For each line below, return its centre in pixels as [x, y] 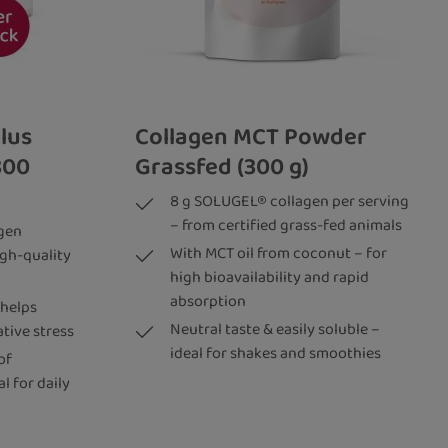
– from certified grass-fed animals [285, 225]
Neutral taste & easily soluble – [274, 329]
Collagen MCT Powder [250, 136]
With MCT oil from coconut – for [278, 253]
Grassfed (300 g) [221, 166]
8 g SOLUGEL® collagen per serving [289, 201]
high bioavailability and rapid [269, 277]
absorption [207, 301]
